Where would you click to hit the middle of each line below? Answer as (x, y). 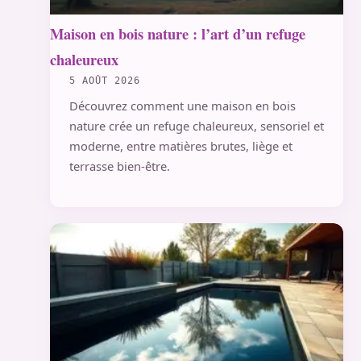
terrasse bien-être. (120, 166)
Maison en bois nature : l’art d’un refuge (178, 34)
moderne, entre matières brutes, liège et (181, 145)
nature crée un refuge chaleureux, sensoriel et (197, 125)
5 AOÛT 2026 (105, 81)
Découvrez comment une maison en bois (183, 105)
